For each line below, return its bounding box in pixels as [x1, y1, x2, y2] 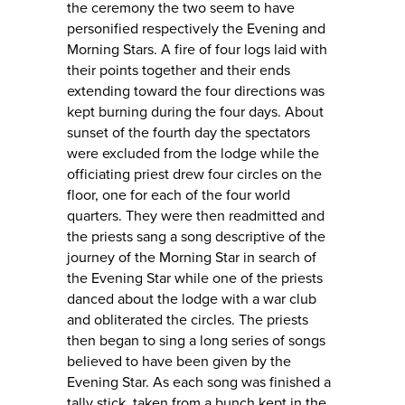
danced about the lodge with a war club [67, 290, 316, 309]
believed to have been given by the [67, 353, 291, 372]
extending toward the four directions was [67, 82, 325, 101]
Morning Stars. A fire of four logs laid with [67, 41, 327, 60]
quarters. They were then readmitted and [67, 207, 325, 226]
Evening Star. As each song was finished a [67, 373, 331, 392]
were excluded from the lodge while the [67, 145, 319, 164]
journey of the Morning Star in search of [67, 249, 316, 268]
